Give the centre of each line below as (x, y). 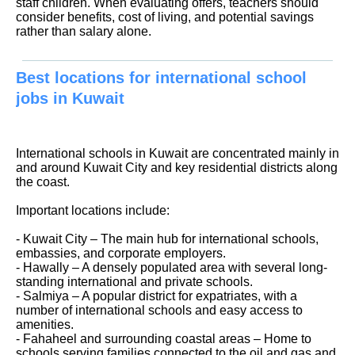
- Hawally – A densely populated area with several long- (172, 267)
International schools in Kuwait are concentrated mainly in (177, 153)
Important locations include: (93, 210)
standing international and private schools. (134, 281)
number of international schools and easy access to (159, 310)
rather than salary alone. (84, 32)
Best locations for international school (161, 77)
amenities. (45, 324)
